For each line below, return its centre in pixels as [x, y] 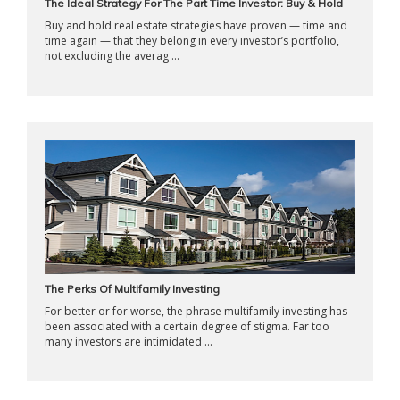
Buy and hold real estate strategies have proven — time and [196, 25]
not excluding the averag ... [112, 56]
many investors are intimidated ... [129, 342]
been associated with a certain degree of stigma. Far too [187, 326]
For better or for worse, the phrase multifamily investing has [196, 311]
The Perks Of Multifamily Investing [132, 289]
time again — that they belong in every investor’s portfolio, [192, 41]
